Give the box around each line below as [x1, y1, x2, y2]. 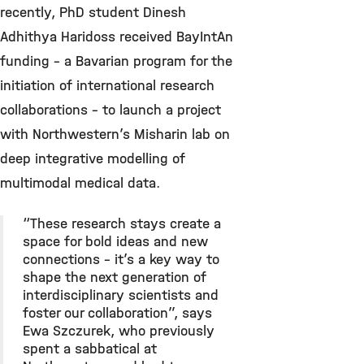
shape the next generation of [23, 269, 206, 287]
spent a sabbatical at [23, 340, 157, 358]
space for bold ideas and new [23, 233, 208, 251]
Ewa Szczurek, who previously [23, 323, 214, 340]
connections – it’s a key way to [23, 251, 219, 269]
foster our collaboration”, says [23, 305, 212, 323]
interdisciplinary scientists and [23, 287, 219, 305]
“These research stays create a [23, 215, 221, 233]
